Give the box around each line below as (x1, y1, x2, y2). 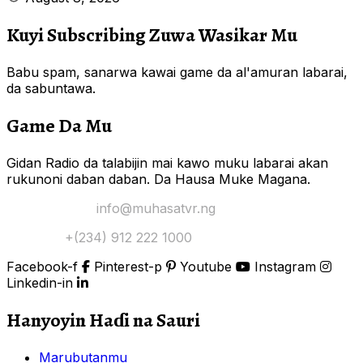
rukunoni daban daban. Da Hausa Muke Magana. (6, 171, 310, 188)
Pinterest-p (94, 258, 162, 275)
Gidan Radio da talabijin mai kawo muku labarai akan (6, 155, 328, 172)
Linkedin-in (6, 275, 73, 292)
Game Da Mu (6, 113, 112, 139)
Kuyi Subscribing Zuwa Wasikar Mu (6, 22, 297, 49)
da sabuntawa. (6, 80, 96, 97)
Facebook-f (6, 258, 78, 275)
